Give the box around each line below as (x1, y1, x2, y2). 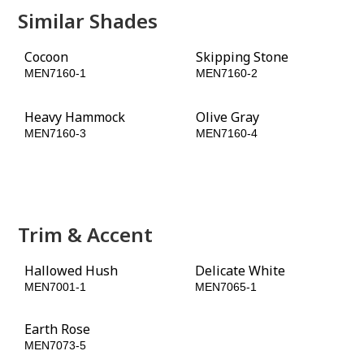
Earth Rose (24, 320, 91, 338)
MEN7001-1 (24, 280, 87, 293)
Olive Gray (196, 108, 259, 126)
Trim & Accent (18, 221, 154, 248)
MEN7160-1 (24, 67, 87, 80)
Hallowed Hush (24, 262, 119, 279)
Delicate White (195, 262, 285, 279)
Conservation (24, 168, 106, 186)
